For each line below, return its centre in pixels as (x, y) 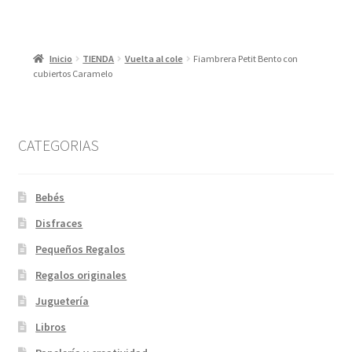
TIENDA (99, 59)
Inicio (61, 59)
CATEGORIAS (58, 145)
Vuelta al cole (154, 59)
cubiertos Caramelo (73, 74)
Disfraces (59, 223)
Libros (51, 326)
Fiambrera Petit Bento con (245, 59)
